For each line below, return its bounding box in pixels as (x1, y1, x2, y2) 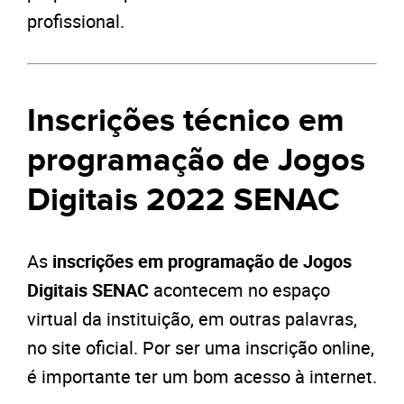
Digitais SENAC (27, 278, 149, 303)
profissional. (27, 9, 124, 34)
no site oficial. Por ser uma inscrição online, (27, 335, 374, 361)
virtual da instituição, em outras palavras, (27, 307, 357, 332)
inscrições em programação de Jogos (52, 249, 352, 274)
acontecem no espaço (149, 278, 330, 303)
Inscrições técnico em (27, 101, 344, 142)
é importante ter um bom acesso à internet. (27, 364, 377, 390)
